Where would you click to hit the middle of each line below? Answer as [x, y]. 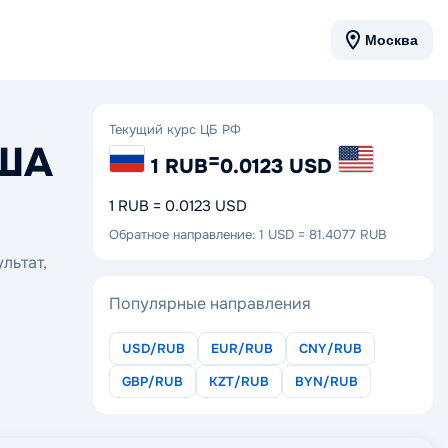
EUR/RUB [242, 348]
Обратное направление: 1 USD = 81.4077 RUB [248, 234]
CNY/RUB [330, 348]
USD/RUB [153, 348]
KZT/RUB [239, 381]
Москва [391, 40]
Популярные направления [210, 303]
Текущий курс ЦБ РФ [175, 129]
